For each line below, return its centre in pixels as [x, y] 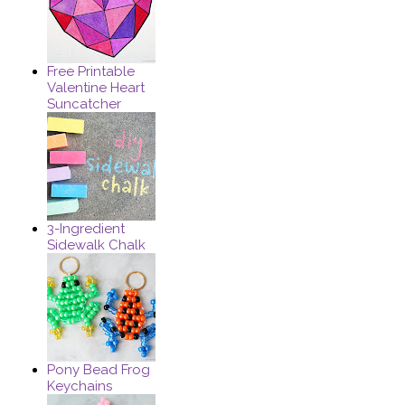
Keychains [80, 386]
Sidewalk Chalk [97, 245]
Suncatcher [85, 104]
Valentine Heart [96, 88]
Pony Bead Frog [99, 370]
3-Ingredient [86, 229]
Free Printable [91, 72]
